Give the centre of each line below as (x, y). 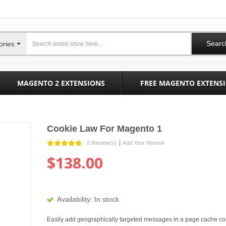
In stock (106, 199)
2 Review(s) (101, 143)
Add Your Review (143, 143)
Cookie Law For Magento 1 (104, 129)
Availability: (75, 199)
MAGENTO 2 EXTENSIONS (61, 83)
